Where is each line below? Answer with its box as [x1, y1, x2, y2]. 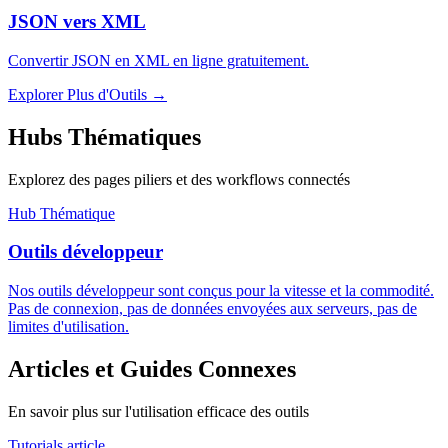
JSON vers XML [8, 11, 146, 33]
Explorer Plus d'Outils [8, 85, 147, 103]
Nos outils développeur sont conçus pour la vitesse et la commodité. [8, 282, 434, 300]
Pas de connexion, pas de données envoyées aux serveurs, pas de [8, 300, 417, 318]
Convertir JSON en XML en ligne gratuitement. [8, 51, 309, 69]
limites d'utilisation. [8, 318, 129, 336]
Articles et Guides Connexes [8, 356, 296, 383]
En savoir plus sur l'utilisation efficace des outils [8, 402, 309, 420]
